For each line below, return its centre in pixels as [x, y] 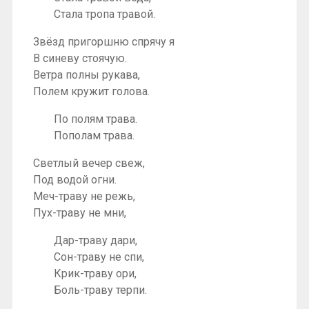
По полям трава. [96, 119]
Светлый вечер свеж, [89, 163]
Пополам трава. [94, 135]
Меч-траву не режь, [84, 196]
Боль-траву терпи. [100, 290]
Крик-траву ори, [95, 273]
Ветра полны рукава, [87, 74]
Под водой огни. [75, 179]
